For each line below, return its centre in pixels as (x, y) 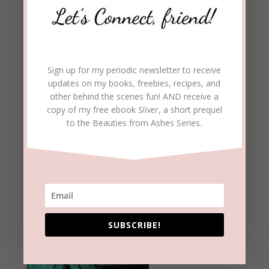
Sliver (148, 110)
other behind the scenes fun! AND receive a (134, 97)
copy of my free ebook (92, 110)
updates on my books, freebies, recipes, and (134, 83)
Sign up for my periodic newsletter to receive (134, 70)
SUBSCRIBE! (134, 225)
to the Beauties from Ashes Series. (134, 123)
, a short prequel (190, 110)
